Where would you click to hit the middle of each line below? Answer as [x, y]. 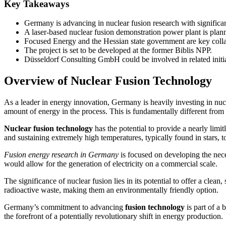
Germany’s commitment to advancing [65, 207]
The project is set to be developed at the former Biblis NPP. [118, 50]
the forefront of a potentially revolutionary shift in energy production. [114, 216]
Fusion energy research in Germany [61, 155]
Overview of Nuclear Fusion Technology [108, 81]
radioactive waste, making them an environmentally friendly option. [111, 190]
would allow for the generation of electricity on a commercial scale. [111, 164]
